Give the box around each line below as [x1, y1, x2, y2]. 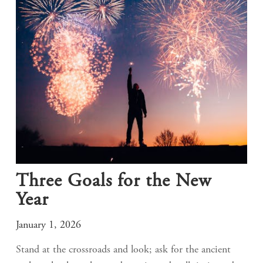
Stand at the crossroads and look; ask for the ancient [16, 245, 231, 256]
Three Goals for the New [16, 173, 211, 192]
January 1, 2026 [16, 220, 81, 231]
